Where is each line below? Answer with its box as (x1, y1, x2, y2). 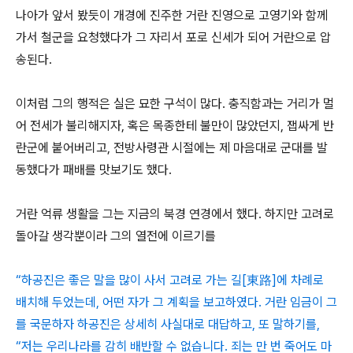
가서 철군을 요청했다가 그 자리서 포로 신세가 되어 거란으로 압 (16, 30, 331, 45)
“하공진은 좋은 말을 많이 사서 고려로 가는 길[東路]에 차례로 (16, 273, 324, 288)
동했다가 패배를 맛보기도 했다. (16, 162, 175, 177)
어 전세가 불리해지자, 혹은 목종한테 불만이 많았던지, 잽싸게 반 (16, 118, 334, 133)
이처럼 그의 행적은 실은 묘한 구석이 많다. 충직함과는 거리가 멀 (16, 96, 334, 111)
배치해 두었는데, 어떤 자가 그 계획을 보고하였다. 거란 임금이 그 (16, 295, 337, 310)
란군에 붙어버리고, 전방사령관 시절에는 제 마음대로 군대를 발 (16, 140, 328, 155)
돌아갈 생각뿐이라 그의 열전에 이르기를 (16, 229, 219, 243)
